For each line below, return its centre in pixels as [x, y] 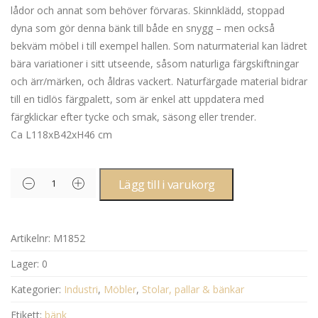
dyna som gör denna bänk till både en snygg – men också [143, 28]
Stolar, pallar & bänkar [193, 289]
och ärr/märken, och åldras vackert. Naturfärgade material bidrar [159, 81]
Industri [81, 289]
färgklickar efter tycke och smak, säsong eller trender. [133, 116]
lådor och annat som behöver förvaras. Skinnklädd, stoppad [148, 10]
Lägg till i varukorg [167, 184]
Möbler [120, 289]
